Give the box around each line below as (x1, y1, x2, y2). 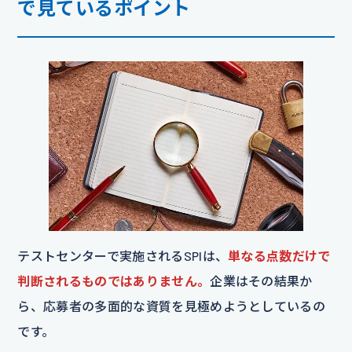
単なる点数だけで (228, 247, 331, 263)
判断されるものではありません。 (17, 273, 211, 288)
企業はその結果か (210, 273, 313, 288)
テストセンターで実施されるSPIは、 (17, 247, 229, 263)
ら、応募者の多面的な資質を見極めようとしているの (17, 298, 326, 313)
